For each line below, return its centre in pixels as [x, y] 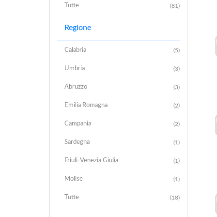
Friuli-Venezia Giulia [91, 160]
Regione [78, 27]
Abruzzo [76, 87]
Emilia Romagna [86, 105]
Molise [74, 179]
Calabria [75, 50]
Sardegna [77, 142]
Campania [78, 124]
